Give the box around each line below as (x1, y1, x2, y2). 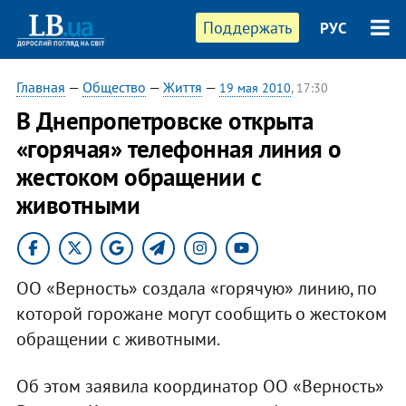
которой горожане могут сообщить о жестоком (15, 301, 387, 325)
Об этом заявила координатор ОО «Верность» (15, 373, 384, 398)
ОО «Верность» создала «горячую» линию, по (15, 275, 377, 300)
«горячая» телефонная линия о (15, 133, 342, 164)
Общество (82, 78, 146, 96)
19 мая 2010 (218, 80, 291, 96)
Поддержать (203, 17, 293, 38)
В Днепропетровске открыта (15, 105, 314, 136)
